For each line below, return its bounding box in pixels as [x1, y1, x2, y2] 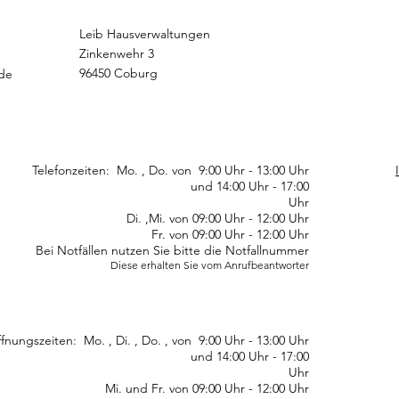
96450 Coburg [79, 65, 158, 81]
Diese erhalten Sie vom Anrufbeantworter [110, 258, 309, 272]
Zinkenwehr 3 [79, 45, 154, 61]
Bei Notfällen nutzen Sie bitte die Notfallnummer [36, 242, 309, 258]
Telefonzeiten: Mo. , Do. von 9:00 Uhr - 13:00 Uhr [32, 162, 309, 178]
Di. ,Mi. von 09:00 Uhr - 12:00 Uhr [2, 210, 309, 226]
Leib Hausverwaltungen [79, 26, 210, 42]
